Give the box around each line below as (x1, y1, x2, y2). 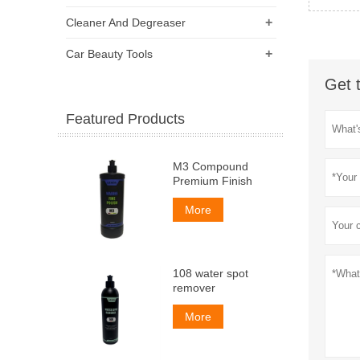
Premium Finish (172, 174, 252, 187)
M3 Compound (172, 159, 248, 173)
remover (172, 281, 215, 295)
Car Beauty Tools (66, 47, 153, 60)
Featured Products (66, 110, 185, 127)
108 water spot (172, 267, 248, 280)
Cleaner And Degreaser (66, 15, 186, 29)
